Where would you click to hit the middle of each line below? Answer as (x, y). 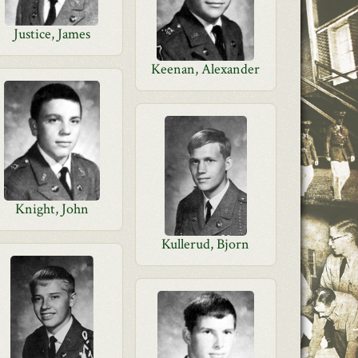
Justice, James (52, 34)
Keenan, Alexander (206, 69)
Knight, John (52, 209)
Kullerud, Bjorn (206, 244)
